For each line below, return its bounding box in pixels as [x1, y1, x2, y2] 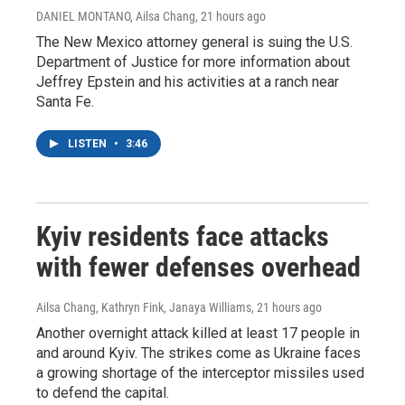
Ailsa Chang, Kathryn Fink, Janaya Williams [36, 300, 251, 315]
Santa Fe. [36, 93, 94, 110]
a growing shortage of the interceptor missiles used [36, 364, 364, 381]
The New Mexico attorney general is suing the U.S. [36, 33, 353, 51]
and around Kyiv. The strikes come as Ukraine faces [36, 344, 361, 362]
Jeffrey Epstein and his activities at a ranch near [36, 73, 339, 90]
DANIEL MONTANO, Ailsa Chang [36, 9, 195, 24]
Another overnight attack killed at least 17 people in [36, 325, 360, 342]
